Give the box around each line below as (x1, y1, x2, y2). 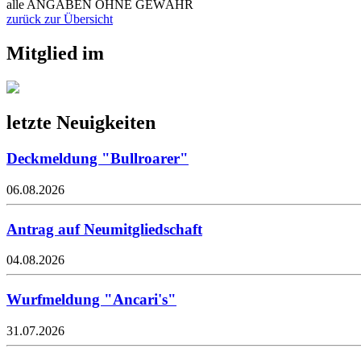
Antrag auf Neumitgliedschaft (6, 220, 202, 238)
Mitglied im (6, 42, 104, 64)
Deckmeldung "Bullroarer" (6, 150, 189, 168)
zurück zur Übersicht (6, 11, 113, 26)
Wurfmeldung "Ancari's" (6, 291, 176, 309)
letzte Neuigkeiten (6, 112, 156, 134)
